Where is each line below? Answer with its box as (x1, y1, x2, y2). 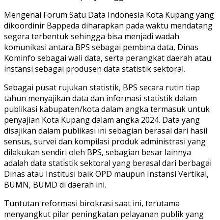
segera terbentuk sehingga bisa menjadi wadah (4, 30, 179, 42)
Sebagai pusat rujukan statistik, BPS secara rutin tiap (4, 82, 200, 93)
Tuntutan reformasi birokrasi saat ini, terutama (4, 197, 180, 209)
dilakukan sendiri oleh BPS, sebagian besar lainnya (4, 146, 191, 158)
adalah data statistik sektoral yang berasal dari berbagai (4, 157, 212, 168)
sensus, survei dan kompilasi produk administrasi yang (4, 136, 206, 147)
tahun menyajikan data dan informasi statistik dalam (4, 92, 197, 104)
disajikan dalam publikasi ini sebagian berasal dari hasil (4, 125, 207, 136)
